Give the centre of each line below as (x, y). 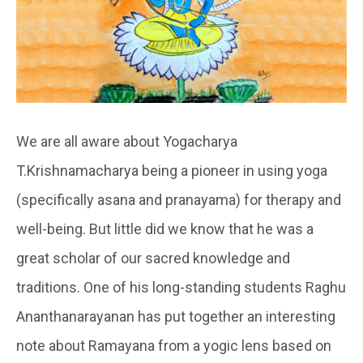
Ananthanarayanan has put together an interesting (176, 316)
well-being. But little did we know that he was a (165, 228)
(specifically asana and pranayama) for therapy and (179, 199)
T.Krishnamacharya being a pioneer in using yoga (172, 170)
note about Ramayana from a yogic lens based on (174, 345)
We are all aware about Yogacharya (127, 141)
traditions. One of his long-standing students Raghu (181, 287)
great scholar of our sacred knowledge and (153, 258)
